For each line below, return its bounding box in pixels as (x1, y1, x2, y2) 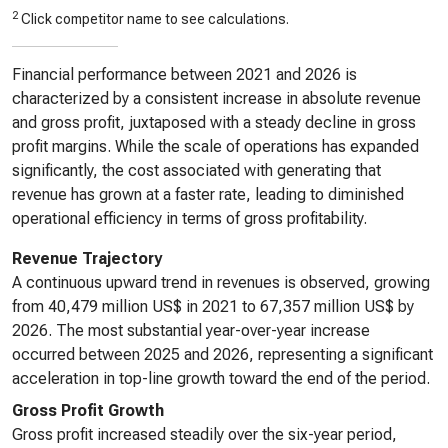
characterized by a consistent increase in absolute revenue (12, 89, 421, 108)
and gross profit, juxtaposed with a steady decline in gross (12, 113, 416, 132)
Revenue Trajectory (12, 249, 162, 268)
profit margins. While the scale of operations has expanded (12, 137, 419, 156)
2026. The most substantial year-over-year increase (12, 321, 370, 340)
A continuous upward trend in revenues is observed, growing (12, 273, 430, 292)
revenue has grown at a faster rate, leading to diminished (12, 185, 404, 204)
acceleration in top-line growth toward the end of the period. (12, 369, 430, 388)
